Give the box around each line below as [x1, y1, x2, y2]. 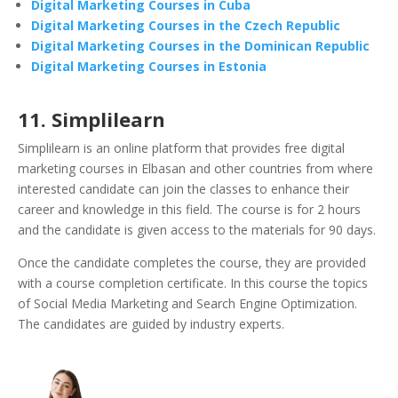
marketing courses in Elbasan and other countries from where [18, 160, 373, 178]
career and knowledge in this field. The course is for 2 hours [18, 201, 361, 219]
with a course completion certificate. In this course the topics [18, 275, 368, 292]
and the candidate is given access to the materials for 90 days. [18, 221, 376, 239]
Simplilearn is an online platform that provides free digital [18, 139, 345, 157]
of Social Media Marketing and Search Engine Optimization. [18, 295, 357, 313]
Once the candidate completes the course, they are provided [18, 254, 366, 272]
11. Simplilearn [18, 106, 165, 133]
